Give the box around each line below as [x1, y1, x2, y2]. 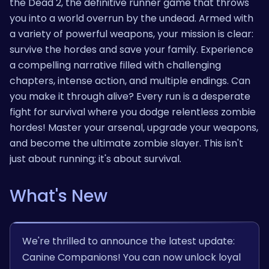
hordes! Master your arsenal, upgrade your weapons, [10, 120, 258, 134]
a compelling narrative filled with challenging [10, 58, 221, 72]
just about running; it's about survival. [10, 151, 181, 166]
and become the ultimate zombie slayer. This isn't [10, 136, 243, 150]
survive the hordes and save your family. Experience [10, 42, 253, 56]
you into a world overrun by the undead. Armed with [10, 11, 253, 25]
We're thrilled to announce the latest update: [22, 234, 235, 248]
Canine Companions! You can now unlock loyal [22, 250, 241, 264]
